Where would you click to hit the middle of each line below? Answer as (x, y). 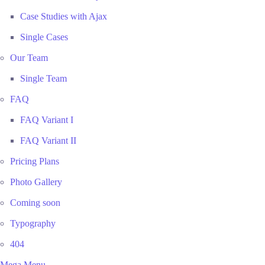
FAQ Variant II (48, 140)
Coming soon (35, 203)
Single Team (43, 78)
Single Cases (44, 37)
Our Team (29, 58)
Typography (33, 223)
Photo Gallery (36, 182)
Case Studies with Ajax (64, 16)
